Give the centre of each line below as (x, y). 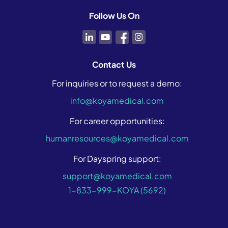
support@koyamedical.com (117, 176)
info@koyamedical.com (117, 100)
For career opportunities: (117, 121)
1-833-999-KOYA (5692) (117, 190)
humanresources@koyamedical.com (117, 138)
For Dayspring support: (117, 158)
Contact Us (114, 64)
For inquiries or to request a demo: (117, 83)
